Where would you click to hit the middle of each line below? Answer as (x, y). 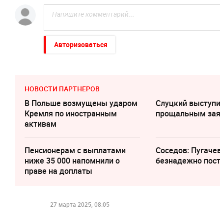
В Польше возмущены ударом (81, 103)
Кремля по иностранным (71, 114)
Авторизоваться (81, 45)
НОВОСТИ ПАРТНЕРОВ (62, 89)
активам (41, 124)
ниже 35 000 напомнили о (72, 161)
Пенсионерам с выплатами (75, 151)
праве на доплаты (58, 171)
